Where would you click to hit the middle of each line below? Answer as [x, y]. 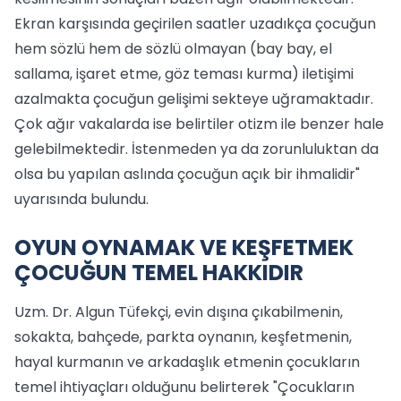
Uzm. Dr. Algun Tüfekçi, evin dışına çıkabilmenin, [179, 312]
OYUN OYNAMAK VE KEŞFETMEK [184, 247]
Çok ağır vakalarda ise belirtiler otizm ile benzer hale [199, 124]
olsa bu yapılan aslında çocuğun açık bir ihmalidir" [187, 174]
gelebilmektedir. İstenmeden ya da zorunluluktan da [196, 149]
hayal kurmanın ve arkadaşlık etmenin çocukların [187, 362]
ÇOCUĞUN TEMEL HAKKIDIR [159, 273]
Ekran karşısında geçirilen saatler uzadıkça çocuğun [195, 24]
